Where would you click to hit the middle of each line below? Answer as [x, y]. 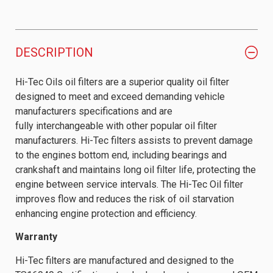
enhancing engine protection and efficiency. [106, 213]
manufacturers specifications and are [94, 111]
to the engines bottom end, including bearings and [121, 155]
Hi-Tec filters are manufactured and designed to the [125, 260]
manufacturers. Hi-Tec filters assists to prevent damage [134, 140]
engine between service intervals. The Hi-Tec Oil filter [129, 184]
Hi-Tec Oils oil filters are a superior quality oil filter [122, 82]
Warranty [36, 237]
